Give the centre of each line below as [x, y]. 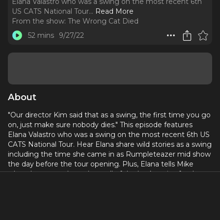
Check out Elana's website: [62, 213]
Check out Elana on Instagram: [69, 201]
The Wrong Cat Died [103, 21]
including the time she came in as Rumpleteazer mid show [109, 154]
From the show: [39, 21]
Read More [114, 11]
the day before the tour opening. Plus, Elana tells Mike [101, 164]
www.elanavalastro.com [151, 213]
